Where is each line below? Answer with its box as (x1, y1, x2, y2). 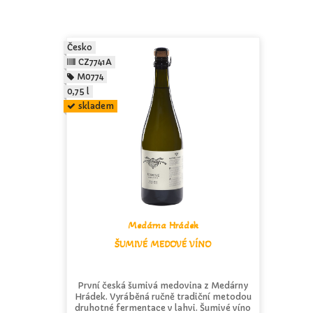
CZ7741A (78, 57, 112, 67)
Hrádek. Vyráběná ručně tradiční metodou (74, 291, 252, 302)
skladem (78, 101, 115, 111)
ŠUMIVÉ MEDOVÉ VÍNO (115, 238, 212, 250)
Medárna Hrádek (127, 219, 198, 231)
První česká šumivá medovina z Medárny (78, 280, 249, 291)
